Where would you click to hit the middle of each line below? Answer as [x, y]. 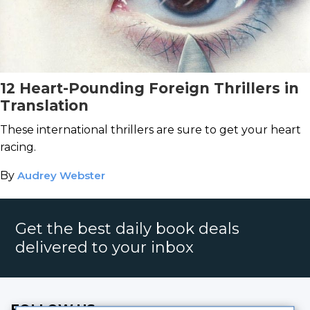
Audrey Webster [61, 175]
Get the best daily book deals [128, 229]
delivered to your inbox [105, 247]
